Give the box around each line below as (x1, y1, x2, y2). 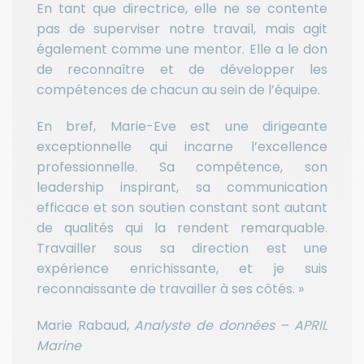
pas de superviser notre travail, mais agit (37, 19, 327, 39)
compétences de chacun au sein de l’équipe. (37, 80, 320, 100)
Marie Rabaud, (37, 316, 135, 336)
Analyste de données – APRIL (134, 316, 328, 336)
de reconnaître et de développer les (37, 60, 327, 80)
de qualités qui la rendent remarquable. (37, 219, 327, 238)
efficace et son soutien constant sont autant (37, 198, 327, 218)
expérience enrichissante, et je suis (37, 259, 327, 279)
